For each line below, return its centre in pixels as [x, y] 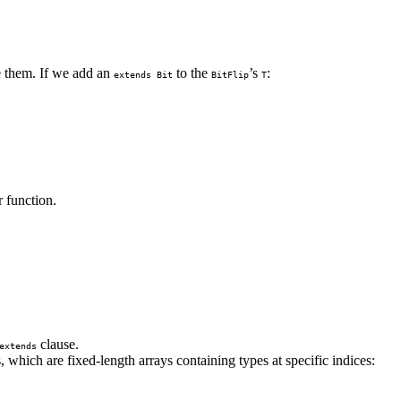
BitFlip [230, 74]
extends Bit [143, 74]
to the [192, 73]
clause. [58, 344]
